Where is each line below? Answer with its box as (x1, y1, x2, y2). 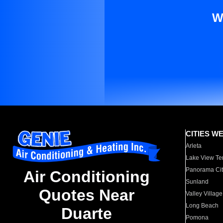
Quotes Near (39, 186, 134, 205)
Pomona (186, 214, 209, 221)
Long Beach (186, 202, 219, 209)
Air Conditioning (23, 168, 150, 186)
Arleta (186, 142, 202, 149)
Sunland (186, 178, 209, 185)
